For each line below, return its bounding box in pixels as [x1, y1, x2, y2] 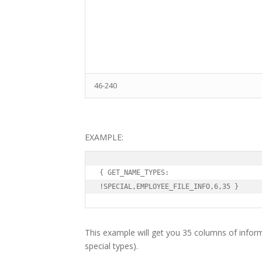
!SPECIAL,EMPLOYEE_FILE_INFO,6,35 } [99, 182, 239, 191]
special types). [85, 240, 138, 252]
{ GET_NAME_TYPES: [99, 168, 169, 177]
